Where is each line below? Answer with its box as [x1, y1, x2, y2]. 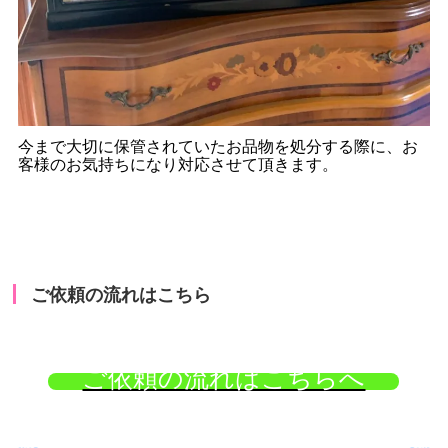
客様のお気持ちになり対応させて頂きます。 [18, 156, 339, 174]
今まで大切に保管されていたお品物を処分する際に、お [18, 138, 419, 156]
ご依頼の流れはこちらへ [82, 364, 366, 393]
